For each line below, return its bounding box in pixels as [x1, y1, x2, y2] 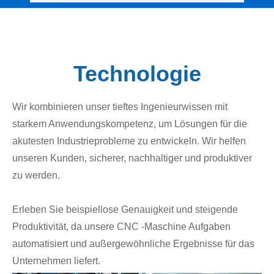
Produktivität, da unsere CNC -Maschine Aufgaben [12, 221, 231, 232]
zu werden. [12, 170, 60, 180]
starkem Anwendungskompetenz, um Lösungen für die [12, 119, 247, 129]
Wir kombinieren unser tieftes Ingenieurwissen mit [12, 102, 228, 112]
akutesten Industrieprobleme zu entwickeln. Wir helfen [12, 136, 246, 146]
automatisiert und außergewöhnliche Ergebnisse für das [12, 239, 254, 249]
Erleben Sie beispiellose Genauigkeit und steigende [12, 204, 238, 215]
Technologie [73, 61, 201, 86]
